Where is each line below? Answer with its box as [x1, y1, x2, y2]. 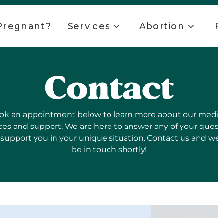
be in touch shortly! [71, 145, 147, 155]
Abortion [139, 21, 185, 32]
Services [67, 21, 110, 32]
